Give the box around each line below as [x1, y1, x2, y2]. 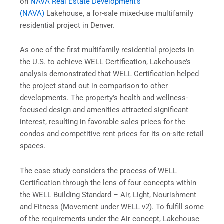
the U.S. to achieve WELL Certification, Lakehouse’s [20, 57, 191, 67]
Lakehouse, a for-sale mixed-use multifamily [44, 8, 193, 18]
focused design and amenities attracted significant [20, 105, 188, 115]
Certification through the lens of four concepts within [20, 178, 196, 187]
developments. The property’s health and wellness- [20, 93, 188, 103]
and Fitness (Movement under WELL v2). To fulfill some [20, 202, 204, 211]
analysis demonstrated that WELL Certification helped [20, 69, 199, 79]
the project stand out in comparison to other [20, 81, 168, 91]
